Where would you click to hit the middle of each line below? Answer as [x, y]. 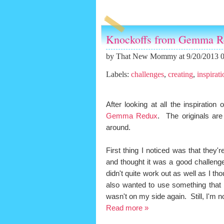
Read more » [127, 207]
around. [118, 127]
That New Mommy [146, 56]
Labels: [118, 74]
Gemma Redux [132, 115]
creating [180, 74]
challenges [147, 74]
